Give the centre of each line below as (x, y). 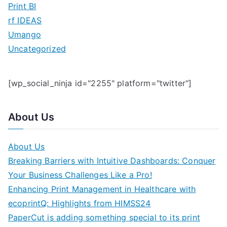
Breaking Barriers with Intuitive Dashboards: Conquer (112, 161)
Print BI (22, 6)
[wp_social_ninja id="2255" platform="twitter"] (100, 83)
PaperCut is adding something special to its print (104, 218)
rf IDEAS (25, 21)
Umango (25, 35)
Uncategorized (37, 49)
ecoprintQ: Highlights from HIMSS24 (80, 203)
